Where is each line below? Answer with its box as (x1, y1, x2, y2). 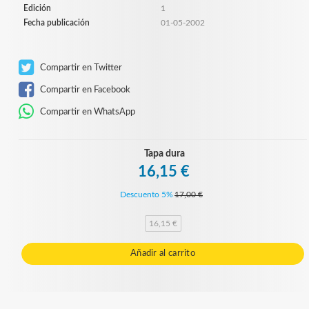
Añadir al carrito (130, 248, 196, 258)
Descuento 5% (120, 190, 173, 199)
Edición (23, 3, 51, 12)
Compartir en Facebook (38, 85, 130, 94)
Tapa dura (143, 148, 185, 159)
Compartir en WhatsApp (38, 107, 135, 116)
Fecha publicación (23, 18, 90, 27)
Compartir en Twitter (38, 63, 122, 72)
